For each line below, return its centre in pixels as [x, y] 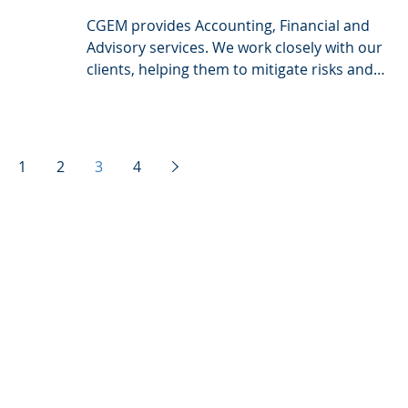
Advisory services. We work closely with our [235, 48]
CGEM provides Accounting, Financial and [228, 26]
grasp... [112, 92]
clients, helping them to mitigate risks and [230, 70]
